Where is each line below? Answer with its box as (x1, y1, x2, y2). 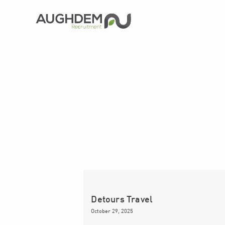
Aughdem (35, 13, 96, 30)
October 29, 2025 (91, 207, 134, 215)
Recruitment (35, 28, 116, 45)
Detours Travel (91, 193, 153, 205)
